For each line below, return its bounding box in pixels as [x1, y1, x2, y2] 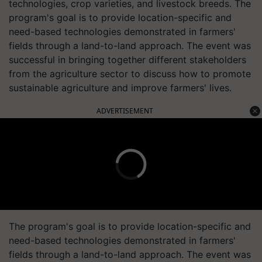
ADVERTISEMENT [96, 106, 153, 116]
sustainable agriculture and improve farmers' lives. [9, 82, 232, 94]
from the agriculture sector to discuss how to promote [9, 68, 251, 80]
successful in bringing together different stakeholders [9, 54, 246, 65]
